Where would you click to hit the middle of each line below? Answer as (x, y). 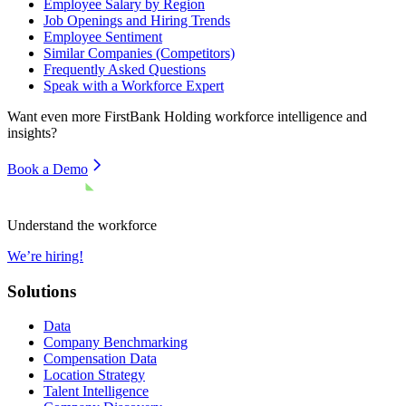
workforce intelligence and (289, 116)
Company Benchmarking (116, 343)
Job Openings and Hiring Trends (137, 20)
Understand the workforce (82, 225)
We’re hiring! (45, 256)
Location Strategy (94, 375)
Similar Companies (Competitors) (139, 53)
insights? (32, 132)
